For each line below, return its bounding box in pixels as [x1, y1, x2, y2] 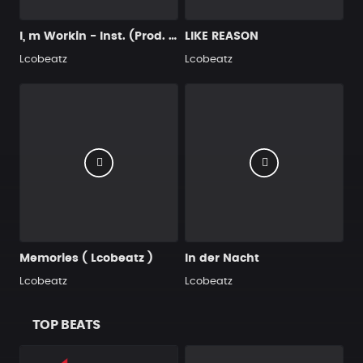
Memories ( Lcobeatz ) [19, 253, 153, 264]
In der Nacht [185, 253, 259, 264]
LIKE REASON [185, 31, 258, 42]
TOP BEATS [32, 318, 100, 331]
